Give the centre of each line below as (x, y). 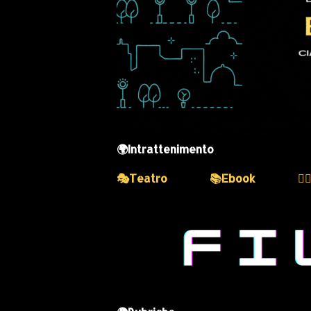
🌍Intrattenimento (165, 149)
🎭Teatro (142, 178)
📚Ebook (233, 178)
